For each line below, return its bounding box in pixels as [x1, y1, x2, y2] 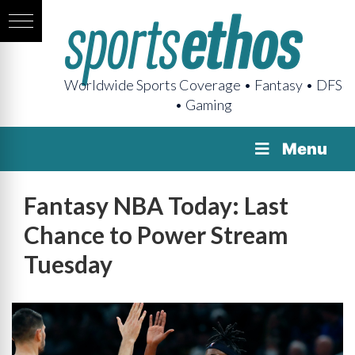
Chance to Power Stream [24, 220, 288, 249]
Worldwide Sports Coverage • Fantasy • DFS [64, 76, 342, 94]
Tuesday [24, 250, 113, 278]
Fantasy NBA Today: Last [24, 191, 288, 219]
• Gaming [174, 96, 232, 113]
